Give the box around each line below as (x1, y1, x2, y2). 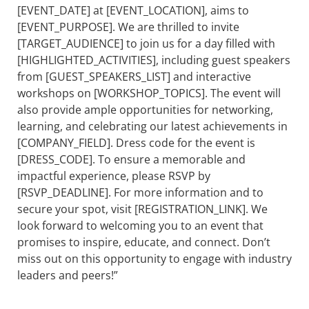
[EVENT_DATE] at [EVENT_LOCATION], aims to (17, 3, 249, 18)
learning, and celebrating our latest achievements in (17, 119, 288, 134)
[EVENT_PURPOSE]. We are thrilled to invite (17, 19, 239, 34)
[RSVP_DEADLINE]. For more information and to (17, 185, 263, 200)
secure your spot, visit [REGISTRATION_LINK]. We (17, 201, 268, 217)
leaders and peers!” (17, 268, 118, 283)
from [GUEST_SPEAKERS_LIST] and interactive (17, 69, 251, 84)
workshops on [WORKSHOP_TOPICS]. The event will (17, 86, 281, 101)
